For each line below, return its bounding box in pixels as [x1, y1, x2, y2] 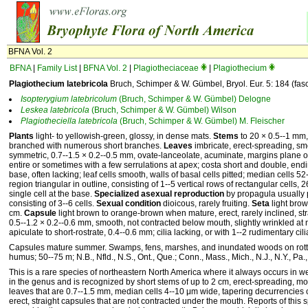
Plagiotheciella [21, 116, 76, 126]
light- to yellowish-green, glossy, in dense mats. [34, 131, 213, 141]
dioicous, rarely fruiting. [161, 199, 252, 208]
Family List [37, 63, 77, 73]
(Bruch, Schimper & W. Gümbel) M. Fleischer [118, 116, 285, 126]
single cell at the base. [9, 189, 94, 199]
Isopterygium [21, 94, 69, 104]
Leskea [21, 105, 48, 115]
